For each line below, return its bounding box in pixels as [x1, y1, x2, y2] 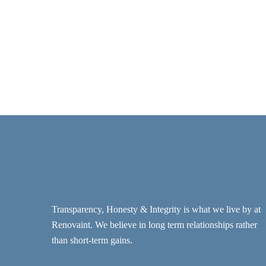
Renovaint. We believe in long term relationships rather [52, 220, 257, 230]
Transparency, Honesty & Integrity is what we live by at [52, 204, 261, 214]
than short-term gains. [52, 235, 132, 245]
